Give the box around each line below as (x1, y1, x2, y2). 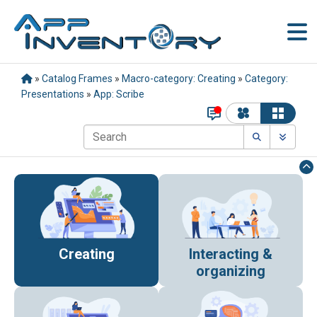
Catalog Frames (42, 73, 113, 84)
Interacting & (189, 245, 272, 263)
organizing (196, 262, 265, 279)
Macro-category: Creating (122, 73, 236, 84)
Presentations (21, 88, 84, 100)
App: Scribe (93, 88, 144, 100)
